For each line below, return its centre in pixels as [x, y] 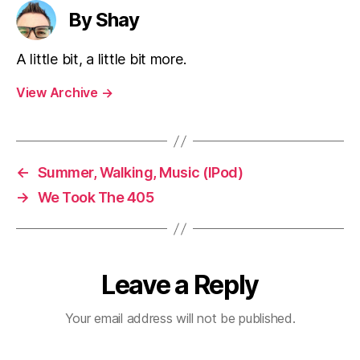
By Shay [104, 20]
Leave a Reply [180, 285]
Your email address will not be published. [180, 318]
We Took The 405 [96, 197]
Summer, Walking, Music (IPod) [140, 172]
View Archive [59, 92]
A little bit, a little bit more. [101, 59]
